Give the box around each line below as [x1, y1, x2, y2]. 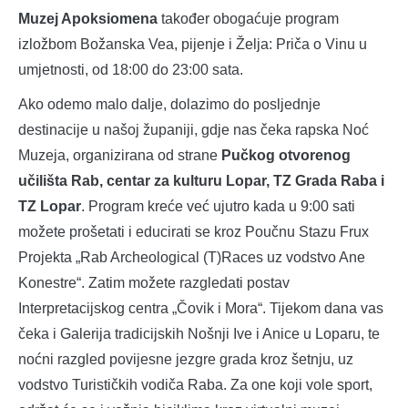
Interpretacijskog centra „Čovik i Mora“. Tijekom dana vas [18, 301, 383, 317]
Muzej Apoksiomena [18, 11, 158, 27]
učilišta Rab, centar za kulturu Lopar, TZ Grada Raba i [18, 173, 384, 189]
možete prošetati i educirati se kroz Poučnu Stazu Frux [18, 224, 369, 240]
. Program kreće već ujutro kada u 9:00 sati [81, 199, 355, 215]
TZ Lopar [18, 199, 81, 215]
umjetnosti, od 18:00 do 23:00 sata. [18, 62, 243, 78]
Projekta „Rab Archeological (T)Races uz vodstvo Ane [18, 250, 365, 266]
